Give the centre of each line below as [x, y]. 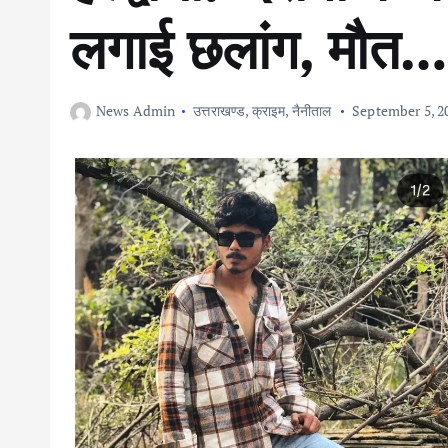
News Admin [136, 110]
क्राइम [268, 110]
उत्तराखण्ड [219, 110]
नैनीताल [311, 110]
